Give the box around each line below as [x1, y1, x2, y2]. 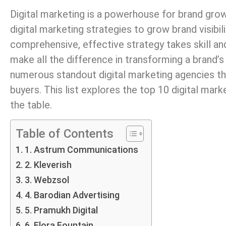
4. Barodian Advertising [24, 189, 120, 200]
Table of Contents [16, 126, 114, 141]
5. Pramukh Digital [24, 204, 98, 215]
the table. [10, 98, 52, 111]
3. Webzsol [24, 174, 69, 185]
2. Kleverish [24, 159, 72, 170]
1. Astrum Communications [24, 144, 138, 155]
